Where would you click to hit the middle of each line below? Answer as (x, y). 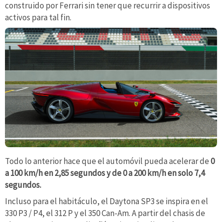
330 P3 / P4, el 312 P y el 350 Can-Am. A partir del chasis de (105, 213)
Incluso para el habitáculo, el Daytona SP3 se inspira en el (107, 201)
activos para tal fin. (38, 17)
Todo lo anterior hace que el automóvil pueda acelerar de (108, 161)
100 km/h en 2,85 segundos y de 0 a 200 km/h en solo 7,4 (108, 173)
